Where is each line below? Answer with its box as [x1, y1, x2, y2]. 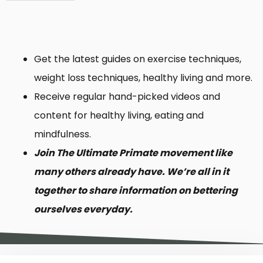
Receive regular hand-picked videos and [34, 90, 220, 104]
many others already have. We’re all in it [34, 165, 229, 179]
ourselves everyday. [34, 203, 133, 217]
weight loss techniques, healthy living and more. [34, 71, 252, 85]
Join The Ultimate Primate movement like [34, 146, 232, 160]
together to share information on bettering [34, 184, 238, 198]
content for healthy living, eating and [34, 109, 204, 123]
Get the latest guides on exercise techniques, [34, 52, 241, 66]
